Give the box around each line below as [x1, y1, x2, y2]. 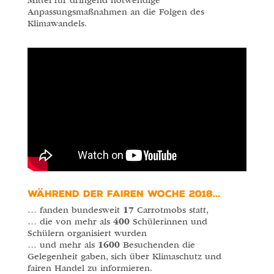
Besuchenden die [119, 239, 195, 250]
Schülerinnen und [129, 216, 207, 227]
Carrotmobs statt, [133, 204, 209, 215]
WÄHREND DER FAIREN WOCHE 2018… [27, 187, 221, 200]
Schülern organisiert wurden [27, 228, 147, 239]
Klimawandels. [27, 18, 87, 29]
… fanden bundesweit [27, 204, 123, 215]
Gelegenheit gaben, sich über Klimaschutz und [27, 251, 221, 262]
